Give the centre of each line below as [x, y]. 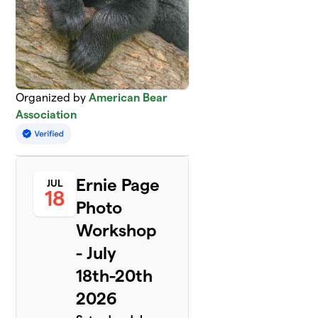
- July [97, 253]
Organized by [53, 97]
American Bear [128, 97]
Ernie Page [118, 185]
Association [46, 114]
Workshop [117, 230]
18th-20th [115, 275]
